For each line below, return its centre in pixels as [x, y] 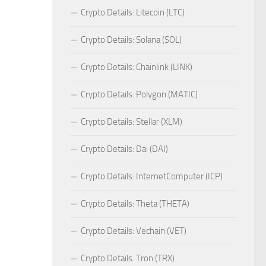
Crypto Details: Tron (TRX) [128, 259]
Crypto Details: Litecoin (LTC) [133, 13]
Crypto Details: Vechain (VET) [134, 231]
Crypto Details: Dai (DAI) [124, 149]
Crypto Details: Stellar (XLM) [132, 122]
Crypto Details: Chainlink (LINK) [137, 67]
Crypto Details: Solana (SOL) [131, 40]
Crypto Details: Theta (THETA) [135, 204]
